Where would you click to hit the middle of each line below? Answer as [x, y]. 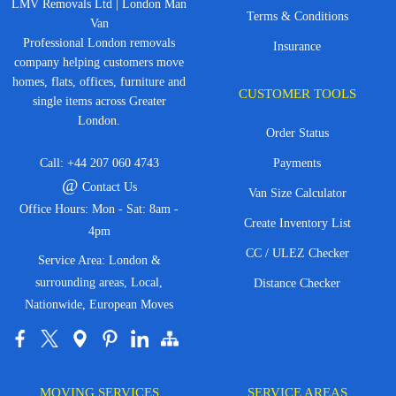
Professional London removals [99, 42]
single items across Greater [99, 101]
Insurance [297, 46]
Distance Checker [297, 283]
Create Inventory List [297, 223]
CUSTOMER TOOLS [297, 93]
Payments [297, 163]
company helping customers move [99, 62]
